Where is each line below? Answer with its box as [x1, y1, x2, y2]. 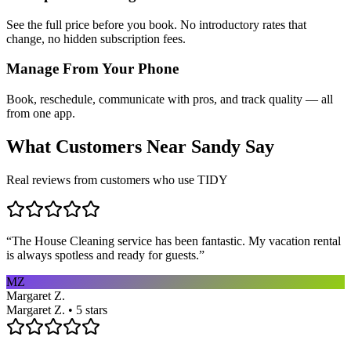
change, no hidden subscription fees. [6, 31, 186, 45]
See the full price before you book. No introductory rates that [6, 17, 306, 31]
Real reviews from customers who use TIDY [6, 172, 228, 186]
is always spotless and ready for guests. [6, 248, 199, 262]
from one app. [6, 107, 75, 121]
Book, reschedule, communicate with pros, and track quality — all [6, 92, 333, 107]
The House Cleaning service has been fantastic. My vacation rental [12, 233, 341, 248]
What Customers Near [6, 136, 191, 157]
